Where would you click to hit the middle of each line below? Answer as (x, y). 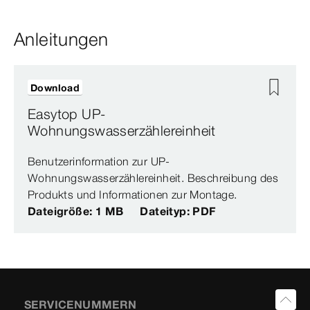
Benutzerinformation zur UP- (99, 162)
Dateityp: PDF (178, 211)
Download (55, 88)
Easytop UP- (67, 114)
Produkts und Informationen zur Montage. (133, 195)
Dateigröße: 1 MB (76, 211)
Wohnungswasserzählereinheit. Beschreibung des (153, 178)
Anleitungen (61, 40)
